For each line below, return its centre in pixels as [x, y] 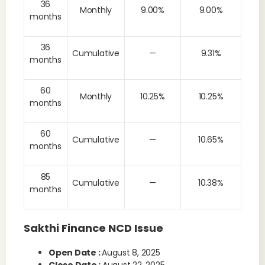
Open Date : [75, 253]
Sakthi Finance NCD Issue [93, 228]
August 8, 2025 [131, 253]
